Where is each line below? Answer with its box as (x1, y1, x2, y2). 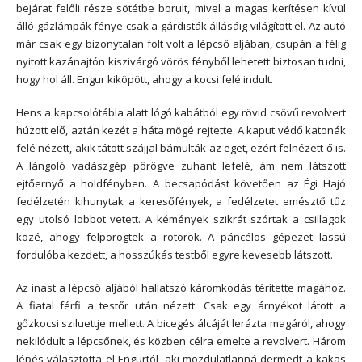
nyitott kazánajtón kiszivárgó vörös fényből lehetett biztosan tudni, (16, 54, 346, 69)
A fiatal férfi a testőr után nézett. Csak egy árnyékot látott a (16, 297, 346, 313)
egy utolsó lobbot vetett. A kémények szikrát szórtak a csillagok (16, 211, 346, 226)
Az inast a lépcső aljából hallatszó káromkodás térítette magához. (16, 280, 346, 295)
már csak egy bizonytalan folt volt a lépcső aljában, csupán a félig (16, 36, 346, 52)
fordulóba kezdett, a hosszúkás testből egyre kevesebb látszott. (16, 246, 333, 262)
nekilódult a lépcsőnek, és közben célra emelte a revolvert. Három (16, 333, 346, 348)
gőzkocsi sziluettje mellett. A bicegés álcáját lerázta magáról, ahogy (16, 315, 346, 330)
